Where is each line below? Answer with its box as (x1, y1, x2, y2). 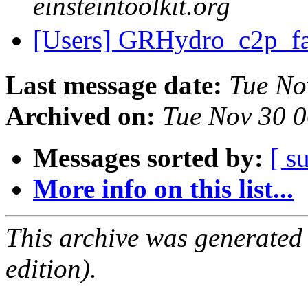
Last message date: (5, 70, 222, 100)
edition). (5, 254, 97, 284)
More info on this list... (33, 174, 294, 204)
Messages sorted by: (33, 143, 263, 173)
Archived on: (5, 101, 155, 131)
